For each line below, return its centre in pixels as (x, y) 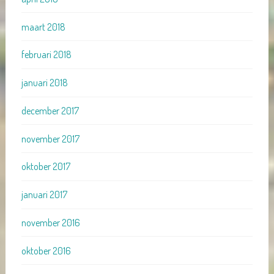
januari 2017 (44, 195)
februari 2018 (46, 55)
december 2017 (50, 110)
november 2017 (50, 139)
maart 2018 (43, 27)
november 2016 (50, 223)
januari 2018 (44, 83)
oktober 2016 (46, 250)
